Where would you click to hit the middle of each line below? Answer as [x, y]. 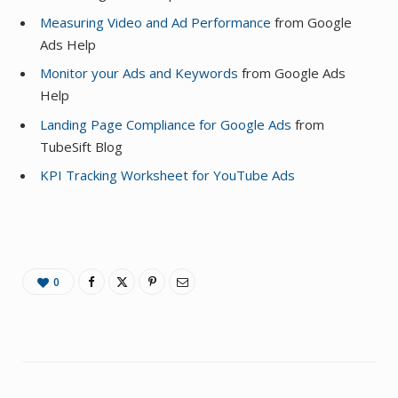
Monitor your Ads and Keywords [139, 73]
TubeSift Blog [81, 146]
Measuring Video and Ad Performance [155, 22]
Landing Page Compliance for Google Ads [166, 124]
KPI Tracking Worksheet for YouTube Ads [167, 175]
